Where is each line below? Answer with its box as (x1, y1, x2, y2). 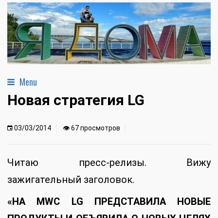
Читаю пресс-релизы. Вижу (7, 157, 211, 169)
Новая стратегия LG (7, 91, 145, 109)
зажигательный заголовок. (7, 174, 134, 186)
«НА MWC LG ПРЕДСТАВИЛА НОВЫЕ (7, 196, 211, 208)
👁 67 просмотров (63, 124, 120, 132)
